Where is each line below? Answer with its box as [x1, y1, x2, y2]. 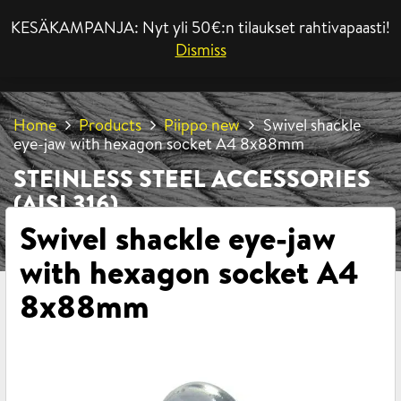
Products [79, 113, 142, 136]
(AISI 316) [13, 186, 118, 221]
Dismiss [175, 38, 226, 61]
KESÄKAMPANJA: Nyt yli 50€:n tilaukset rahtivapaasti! [11, 16, 390, 38]
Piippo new [164, 113, 241, 136]
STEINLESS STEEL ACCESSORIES [13, 161, 371, 196]
